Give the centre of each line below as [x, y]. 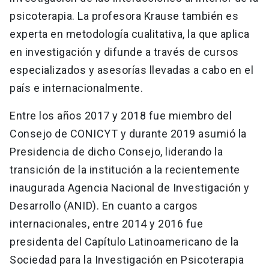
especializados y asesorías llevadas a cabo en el [131, 70]
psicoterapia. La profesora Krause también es [124, 16]
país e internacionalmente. [76, 88]
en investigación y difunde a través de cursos [124, 52]
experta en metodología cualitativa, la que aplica [130, 34]
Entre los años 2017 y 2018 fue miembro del [121, 115]
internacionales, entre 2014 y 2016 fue [106, 223]
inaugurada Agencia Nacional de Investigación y [129, 187]
